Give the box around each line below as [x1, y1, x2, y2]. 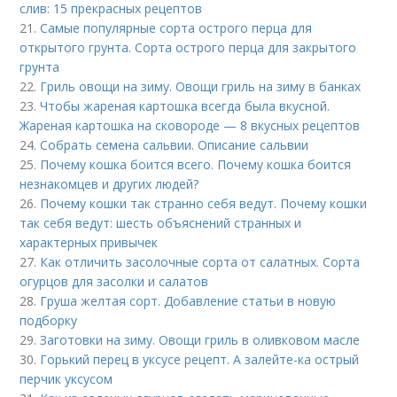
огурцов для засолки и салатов [19, 273, 209, 290]
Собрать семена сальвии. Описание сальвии [40, 136, 309, 153]
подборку [19, 312, 78, 329]
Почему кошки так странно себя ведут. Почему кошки [40, 195, 368, 212]
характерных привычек [19, 234, 159, 251]
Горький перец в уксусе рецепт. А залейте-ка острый [40, 351, 360, 368]
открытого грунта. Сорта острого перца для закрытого [19, 39, 357, 56]
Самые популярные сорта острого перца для [40, 19, 313, 36]
